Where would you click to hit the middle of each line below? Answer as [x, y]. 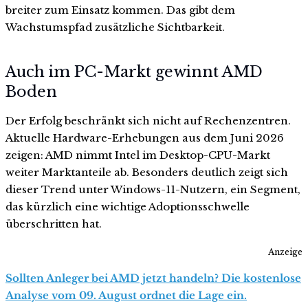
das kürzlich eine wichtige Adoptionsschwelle [128, 207]
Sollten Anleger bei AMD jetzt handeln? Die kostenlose [153, 278]
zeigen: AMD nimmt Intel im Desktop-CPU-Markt [138, 155]
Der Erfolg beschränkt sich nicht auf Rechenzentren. [148, 121]
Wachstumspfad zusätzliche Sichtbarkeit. [115, 27]
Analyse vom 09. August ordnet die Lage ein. [126, 295]
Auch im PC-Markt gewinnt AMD [134, 72]
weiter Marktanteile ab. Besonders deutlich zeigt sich [147, 173]
